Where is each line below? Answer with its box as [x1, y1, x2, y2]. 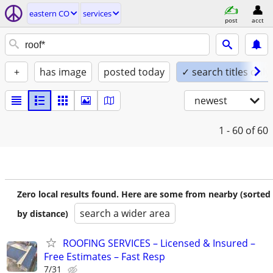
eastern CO [29, 8, 69, 19]
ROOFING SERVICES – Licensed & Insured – [63, 236, 255, 250]
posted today [104, 65, 165, 79]
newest [194, 94, 227, 107]
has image [40, 65, 87, 79]
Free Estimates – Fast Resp [44, 250, 165, 263]
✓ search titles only [182, 65, 270, 79]
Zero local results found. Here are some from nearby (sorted [17, 188, 271, 200]
